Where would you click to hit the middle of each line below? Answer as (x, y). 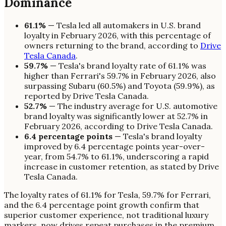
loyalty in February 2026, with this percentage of (118, 36)
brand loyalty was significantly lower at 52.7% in (116, 116)
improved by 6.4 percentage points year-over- (115, 147)
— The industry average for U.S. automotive (132, 106)
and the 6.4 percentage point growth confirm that (102, 205)
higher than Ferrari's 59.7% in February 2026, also (120, 76)
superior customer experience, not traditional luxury (106, 215)
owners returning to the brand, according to (112, 46)
